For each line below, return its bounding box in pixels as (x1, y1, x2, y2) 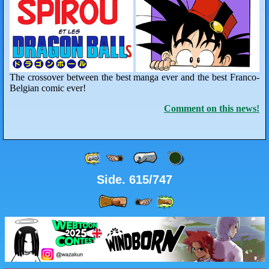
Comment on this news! (164, 103, 259, 114)
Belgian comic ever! (10, 83, 86, 94)
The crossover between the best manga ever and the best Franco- (10, 72, 259, 83)
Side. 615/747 (97, 173, 172, 187)
